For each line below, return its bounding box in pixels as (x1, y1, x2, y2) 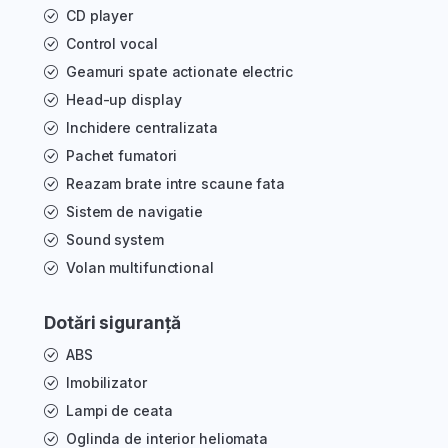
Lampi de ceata (65, 402, 173, 420)
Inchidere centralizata (65, 119, 218, 137)
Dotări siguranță (44, 312, 181, 334)
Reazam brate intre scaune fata (65, 175, 285, 193)
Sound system (65, 231, 164, 249)
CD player (65, 7, 134, 25)
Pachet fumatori (65, 147, 177, 165)
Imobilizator (65, 374, 147, 392)
